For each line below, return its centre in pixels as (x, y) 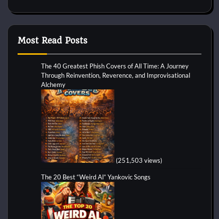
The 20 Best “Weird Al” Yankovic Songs (96, 177)
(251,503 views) (139, 160)
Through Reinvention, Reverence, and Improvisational (116, 75)
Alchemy (53, 84)
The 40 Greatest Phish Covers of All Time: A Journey (115, 66)
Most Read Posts (53, 40)
